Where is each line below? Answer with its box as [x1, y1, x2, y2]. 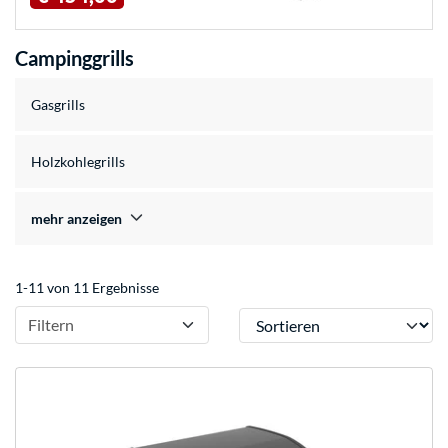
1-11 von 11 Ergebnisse [15, 279, 159, 297]
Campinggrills [15, 46, 134, 71]
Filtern [28, 315, 74, 335]
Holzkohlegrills [31, 153, 125, 171]
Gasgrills [31, 96, 85, 114]
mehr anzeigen [31, 210, 122, 228]
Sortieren [238, 308, 296, 326]
